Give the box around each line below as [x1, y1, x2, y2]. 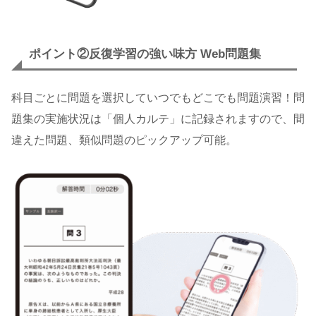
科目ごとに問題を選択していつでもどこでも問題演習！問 [11, 92, 305, 104]
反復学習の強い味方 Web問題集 [89, 47, 261, 61]
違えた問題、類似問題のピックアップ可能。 [11, 134, 237, 147]
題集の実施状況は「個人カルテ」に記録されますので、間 [11, 113, 305, 126]
